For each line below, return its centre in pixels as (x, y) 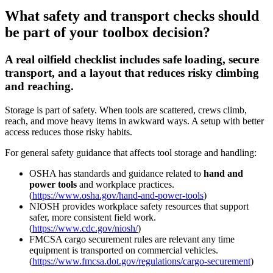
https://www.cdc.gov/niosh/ (85, 228)
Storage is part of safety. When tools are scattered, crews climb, (126, 110)
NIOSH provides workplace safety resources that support (139, 206)
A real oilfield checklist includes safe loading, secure (132, 60)
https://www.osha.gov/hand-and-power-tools (118, 195)
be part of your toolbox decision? (108, 33)
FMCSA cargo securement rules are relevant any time (132, 239)
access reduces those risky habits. (69, 132)
